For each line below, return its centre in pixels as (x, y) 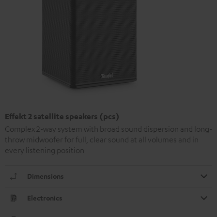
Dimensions (46, 176)
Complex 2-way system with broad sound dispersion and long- (108, 129)
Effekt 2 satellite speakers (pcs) (62, 116)
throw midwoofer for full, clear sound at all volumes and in (102, 139)
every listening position (45, 150)
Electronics (45, 198)
